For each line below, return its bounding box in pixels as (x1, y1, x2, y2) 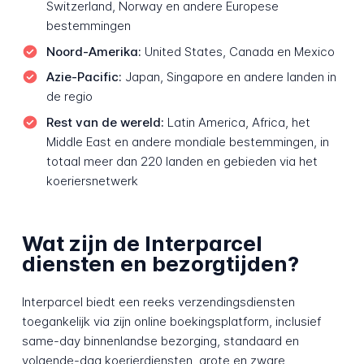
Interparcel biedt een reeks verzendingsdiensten (21, 293, 295, 310)
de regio (45, 89, 93, 105)
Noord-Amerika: (45, 43, 141, 59)
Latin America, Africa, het (163, 114, 310, 130)
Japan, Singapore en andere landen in (121, 69, 336, 85)
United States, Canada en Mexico (141, 43, 335, 59)
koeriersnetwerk (45, 172, 138, 188)
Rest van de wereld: (45, 114, 164, 130)
